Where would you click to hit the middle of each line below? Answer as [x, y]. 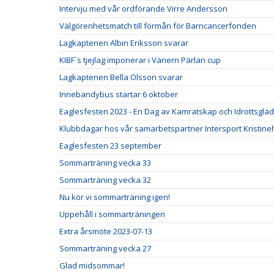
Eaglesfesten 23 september [110, 146]
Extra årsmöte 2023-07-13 [106, 231]
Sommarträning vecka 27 [105, 248]
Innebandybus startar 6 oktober [119, 94]
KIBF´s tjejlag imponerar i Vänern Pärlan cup [140, 60]
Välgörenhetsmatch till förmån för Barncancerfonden [158, 26]
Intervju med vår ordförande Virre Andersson [143, 9]
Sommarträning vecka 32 [105, 180]
